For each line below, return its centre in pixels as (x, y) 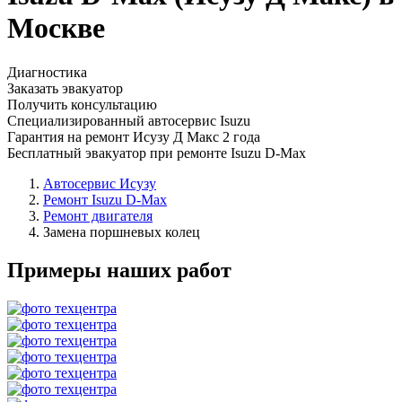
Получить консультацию (82, 104)
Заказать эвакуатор (65, 88)
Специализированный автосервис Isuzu (129, 120)
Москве (56, 28)
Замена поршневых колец (122, 232)
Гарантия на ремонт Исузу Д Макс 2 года (134, 136)
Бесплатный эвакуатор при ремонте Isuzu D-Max (157, 153)
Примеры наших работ (119, 270)
